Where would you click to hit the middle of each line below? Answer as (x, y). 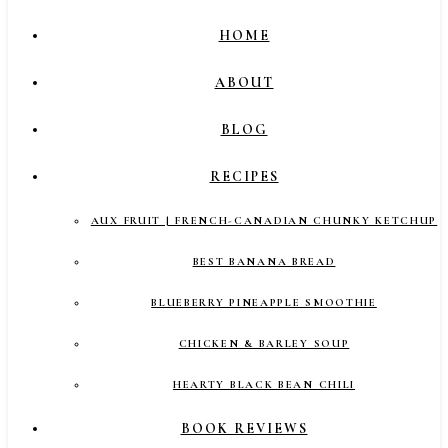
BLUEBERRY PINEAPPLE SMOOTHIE (264, 302)
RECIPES (244, 176)
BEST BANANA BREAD (264, 261)
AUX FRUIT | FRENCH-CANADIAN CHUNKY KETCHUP (264, 220)
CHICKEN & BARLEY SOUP (264, 343)
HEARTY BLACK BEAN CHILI (264, 384)
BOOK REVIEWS (244, 428)
